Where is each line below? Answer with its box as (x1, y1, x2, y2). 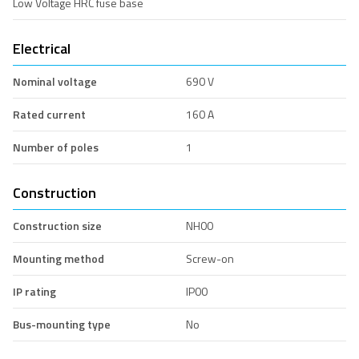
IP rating (13, 282, 56, 300)
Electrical (13, 37, 71, 59)
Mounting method (13, 249, 104, 267)
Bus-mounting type (13, 315, 111, 333)
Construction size (13, 216, 102, 234)
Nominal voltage (13, 72, 97, 90)
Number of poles (13, 138, 99, 155)
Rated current (13, 105, 86, 123)
